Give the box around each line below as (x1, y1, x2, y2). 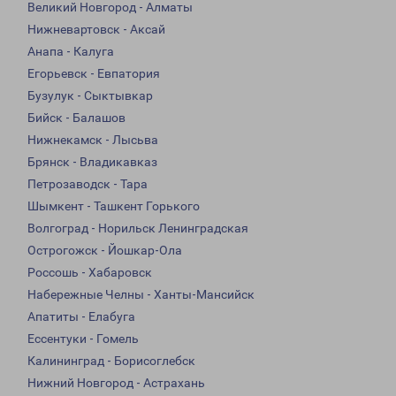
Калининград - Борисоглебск (27, 354, 195, 369)
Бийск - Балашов (27, 110, 126, 126)
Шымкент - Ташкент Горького (27, 199, 200, 214)
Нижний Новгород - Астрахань (27, 376, 205, 391)
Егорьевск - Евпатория (27, 66, 160, 81)
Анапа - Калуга (27, 44, 114, 59)
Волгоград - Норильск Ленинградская (27, 221, 248, 236)
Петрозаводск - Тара (27, 177, 148, 192)
